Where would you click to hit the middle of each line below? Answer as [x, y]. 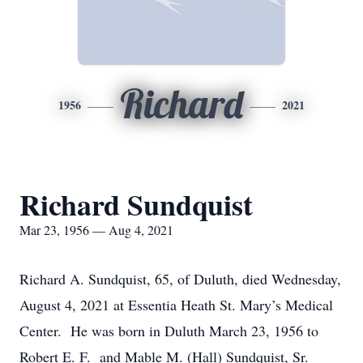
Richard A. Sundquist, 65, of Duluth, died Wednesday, [180, 279]
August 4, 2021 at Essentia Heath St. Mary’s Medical [176, 305]
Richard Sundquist [136, 204]
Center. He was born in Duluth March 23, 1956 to [169, 331]
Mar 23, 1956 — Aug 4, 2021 [96, 230]
